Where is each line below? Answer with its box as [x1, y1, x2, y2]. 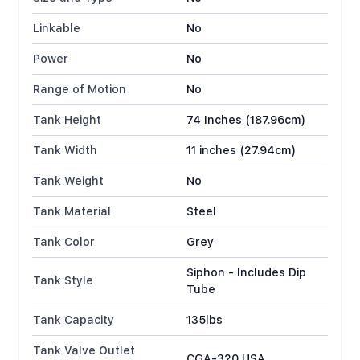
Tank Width [33, 140, 97, 161]
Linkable [33, 18, 80, 39]
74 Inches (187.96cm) [186, 109, 305, 130]
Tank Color [33, 231, 95, 252]
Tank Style [33, 270, 93, 291]
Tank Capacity [33, 309, 114, 330]
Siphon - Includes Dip [186, 262, 306, 283]
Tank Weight [33, 170, 104, 191]
